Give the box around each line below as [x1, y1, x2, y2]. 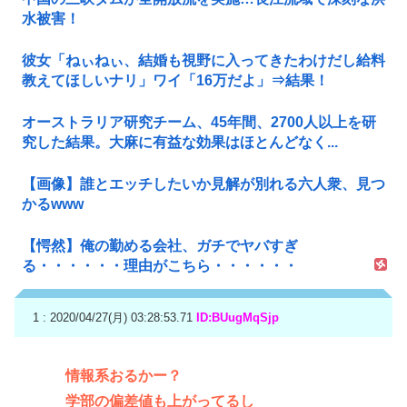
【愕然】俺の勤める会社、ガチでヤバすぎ [22, 237, 298, 253]
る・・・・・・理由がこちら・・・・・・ [22, 257, 298, 273]
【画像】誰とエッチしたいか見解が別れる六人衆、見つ [22, 175, 385, 192]
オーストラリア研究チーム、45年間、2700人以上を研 [22, 114, 376, 130]
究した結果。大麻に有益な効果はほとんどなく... [22, 134, 338, 150]
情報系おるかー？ [65, 367, 182, 383]
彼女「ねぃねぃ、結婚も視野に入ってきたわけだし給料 [22, 52, 385, 68]
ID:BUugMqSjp [196, 310, 279, 324]
